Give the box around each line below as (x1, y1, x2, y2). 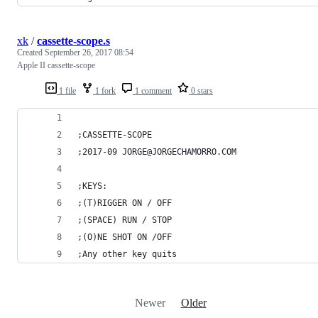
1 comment (133, 85, 172, 96)
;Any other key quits (77, 248, 177, 259)
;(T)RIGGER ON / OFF (77, 197, 172, 208)
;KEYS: (77, 180, 107, 191)
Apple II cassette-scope (17, 60, 95, 70)
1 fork (93, 85, 116, 96)
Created (17, 47, 45, 57)
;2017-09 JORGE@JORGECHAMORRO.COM (77, 146, 236, 157)
